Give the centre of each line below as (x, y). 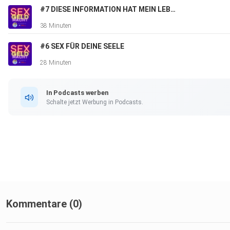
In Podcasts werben (77, 92)
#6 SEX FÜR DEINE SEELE (82, 46)
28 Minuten (56, 63)
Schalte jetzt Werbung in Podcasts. (95, 102)
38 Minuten (56, 26)
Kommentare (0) (44, 204)
